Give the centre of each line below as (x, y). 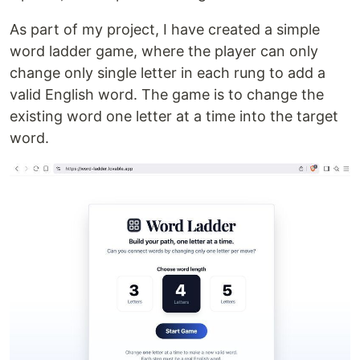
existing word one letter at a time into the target (174, 116)
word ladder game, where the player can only (164, 51)
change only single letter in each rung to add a (168, 73)
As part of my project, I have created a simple (165, 29)
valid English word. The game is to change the (167, 94)
